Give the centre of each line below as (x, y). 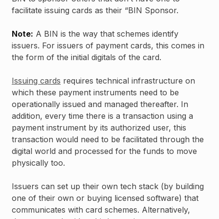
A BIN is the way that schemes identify (106, 34)
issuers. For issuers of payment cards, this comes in (108, 46)
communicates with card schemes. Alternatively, (101, 210)
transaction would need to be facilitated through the (108, 140)
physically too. (38, 163)
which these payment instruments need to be (95, 93)
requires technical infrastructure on (128, 81)
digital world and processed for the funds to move (104, 151)
